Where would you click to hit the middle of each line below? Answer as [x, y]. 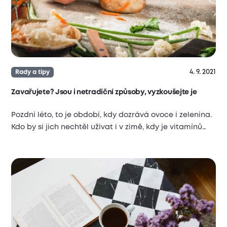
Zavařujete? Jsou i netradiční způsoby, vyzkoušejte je [104, 92]
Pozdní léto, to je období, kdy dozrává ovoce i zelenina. [112, 115]
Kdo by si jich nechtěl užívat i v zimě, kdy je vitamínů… [109, 127]
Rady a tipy [32, 72]
